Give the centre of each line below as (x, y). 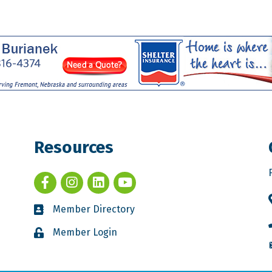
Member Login (85, 232)
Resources (74, 147)
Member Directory (94, 209)
